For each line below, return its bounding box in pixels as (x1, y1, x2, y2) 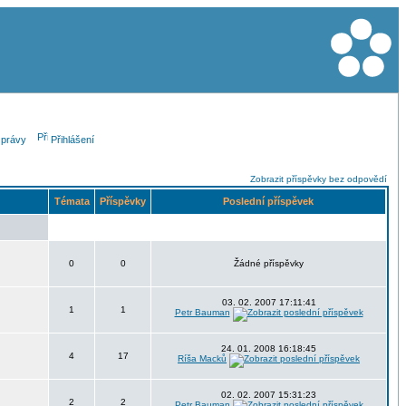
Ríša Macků (178, 353, 227, 363)
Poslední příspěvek (220, 196, 316, 207)
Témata (51, 196, 92, 207)
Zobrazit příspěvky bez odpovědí (250, 174, 387, 184)
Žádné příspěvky (234, 258, 304, 268)
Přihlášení (51, 134, 94, 145)
